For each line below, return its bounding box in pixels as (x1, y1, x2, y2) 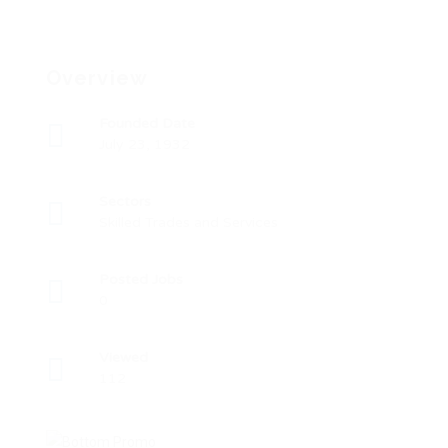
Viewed (99, 349, 148, 366)
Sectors (99, 193, 151, 210)
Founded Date (99, 115, 195, 132)
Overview (46, 66, 148, 90)
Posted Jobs (99, 271, 183, 288)
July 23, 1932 (99, 136, 190, 153)
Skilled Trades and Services (99, 214, 278, 231)
